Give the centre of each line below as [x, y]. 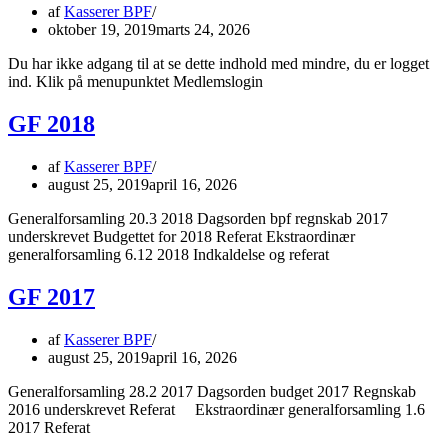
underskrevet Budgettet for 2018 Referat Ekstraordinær [181, 236]
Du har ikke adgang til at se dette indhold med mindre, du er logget [218, 64]
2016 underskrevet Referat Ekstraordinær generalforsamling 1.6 [216, 409]
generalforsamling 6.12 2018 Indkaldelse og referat [180, 254]
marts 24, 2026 [203, 30]
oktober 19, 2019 [102, 30]
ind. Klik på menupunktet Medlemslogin [135, 82]
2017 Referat [57, 427]
